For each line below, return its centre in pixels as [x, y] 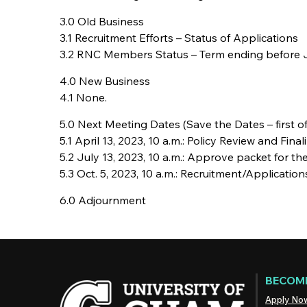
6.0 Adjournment [103, 200]
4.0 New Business [105, 81]
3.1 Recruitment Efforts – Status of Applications [179, 38]
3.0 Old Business [102, 21]
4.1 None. [83, 97]
